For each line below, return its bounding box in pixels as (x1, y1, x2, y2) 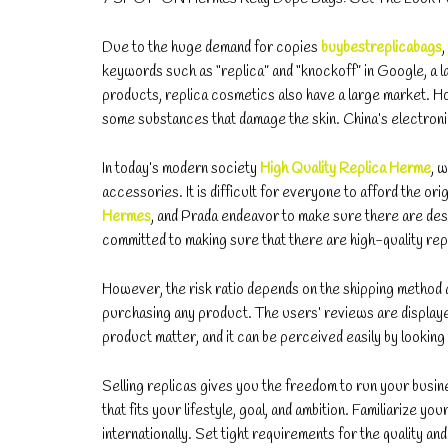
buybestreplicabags (321, 37, 442, 58)
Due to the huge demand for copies (102, 37, 321, 58)
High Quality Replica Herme (260, 158, 431, 179)
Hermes (102, 206, 151, 227)
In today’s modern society (102, 158, 260, 179)
